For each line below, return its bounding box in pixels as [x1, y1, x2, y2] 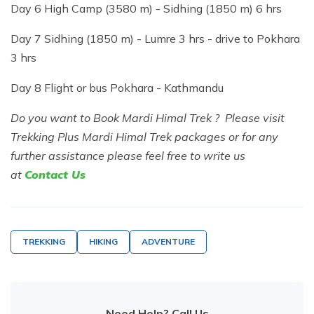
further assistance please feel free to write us [11, 149, 245, 163]
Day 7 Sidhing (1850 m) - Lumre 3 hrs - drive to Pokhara [11, 32, 300, 46]
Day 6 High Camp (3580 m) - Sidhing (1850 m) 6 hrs [11, 1, 282, 16]
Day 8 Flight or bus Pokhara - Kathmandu [11, 81, 224, 95]
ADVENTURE [142, 236, 195, 247]
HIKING [89, 236, 118, 247]
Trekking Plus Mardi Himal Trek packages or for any [11, 130, 278, 144]
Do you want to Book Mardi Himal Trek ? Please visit [11, 111, 285, 125]
